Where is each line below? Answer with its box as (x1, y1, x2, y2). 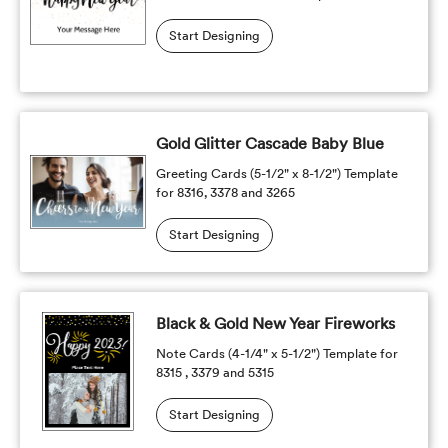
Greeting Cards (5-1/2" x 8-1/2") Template (155, 166, 398, 181)
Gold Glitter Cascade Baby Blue (155, 134, 384, 153)
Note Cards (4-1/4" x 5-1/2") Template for (155, 346, 398, 361)
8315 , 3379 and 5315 (155, 365, 274, 380)
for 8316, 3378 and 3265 (155, 185, 295, 200)
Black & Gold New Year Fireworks (155, 314, 395, 333)
